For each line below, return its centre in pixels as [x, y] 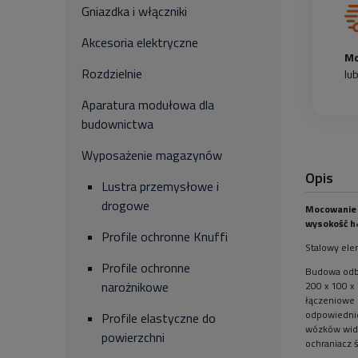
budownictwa [117, 124]
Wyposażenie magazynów [152, 155]
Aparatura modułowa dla [148, 105]
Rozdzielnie [112, 74]
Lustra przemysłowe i [160, 186]
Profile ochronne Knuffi [165, 237]
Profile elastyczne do [159, 318]
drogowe [125, 205]
